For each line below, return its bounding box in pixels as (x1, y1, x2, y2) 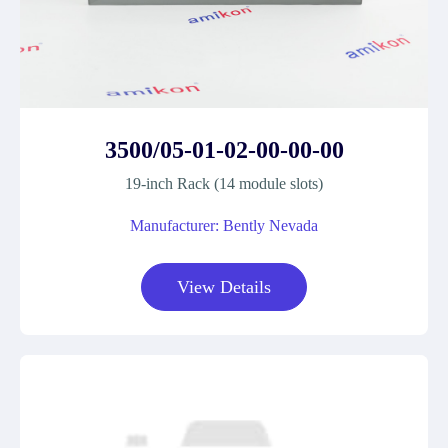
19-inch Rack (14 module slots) (125, 175, 323, 192)
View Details (177, 277, 271, 297)
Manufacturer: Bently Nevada (130, 217, 318, 234)
